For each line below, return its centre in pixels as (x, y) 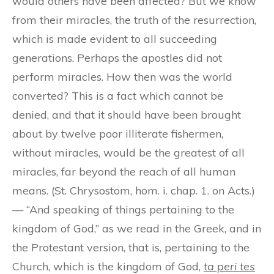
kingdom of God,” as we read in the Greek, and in (137, 228)
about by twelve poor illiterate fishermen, (118, 133)
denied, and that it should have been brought (127, 114)
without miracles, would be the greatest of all (128, 152)
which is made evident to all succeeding (115, 39)
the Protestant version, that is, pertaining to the (131, 247)
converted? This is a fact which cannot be (118, 95)
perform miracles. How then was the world (122, 76)
